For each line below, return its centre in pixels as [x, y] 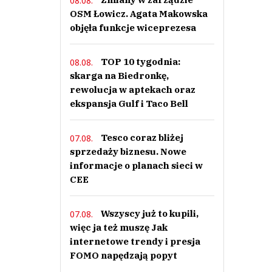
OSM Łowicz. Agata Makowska [138, 14]
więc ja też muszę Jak [118, 227]
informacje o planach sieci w [136, 165]
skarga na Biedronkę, [119, 76]
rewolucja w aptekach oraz [132, 90]
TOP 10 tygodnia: [140, 62]
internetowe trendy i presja [135, 241]
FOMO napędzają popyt [123, 255]
